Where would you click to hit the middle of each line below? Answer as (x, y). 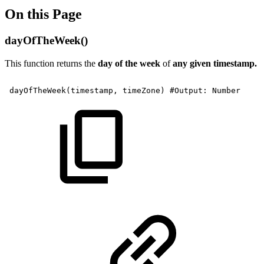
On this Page (43, 14)
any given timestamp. (215, 63)
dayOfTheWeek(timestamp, (64, 90)
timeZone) (144, 90)
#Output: (189, 90)
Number (226, 90)
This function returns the (51, 63)
